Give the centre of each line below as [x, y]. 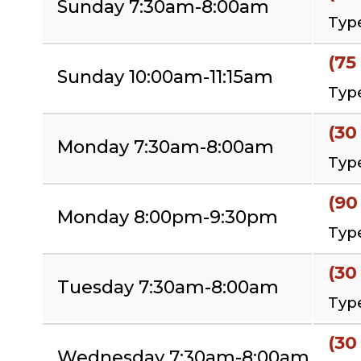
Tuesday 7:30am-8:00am [168, 287]
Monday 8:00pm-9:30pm [168, 217]
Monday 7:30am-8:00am [166, 147]
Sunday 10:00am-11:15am [165, 77]
